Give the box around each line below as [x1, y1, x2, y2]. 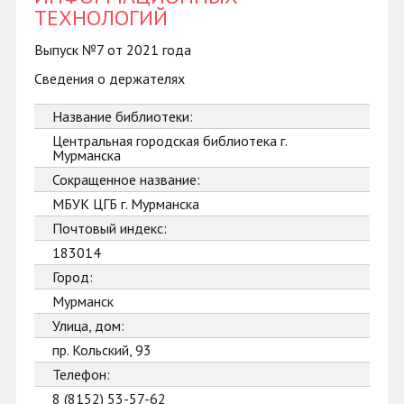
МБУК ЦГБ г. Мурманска [52, 195, 199, 213]
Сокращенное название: [52, 170, 200, 188]
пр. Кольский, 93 [52, 341, 151, 359]
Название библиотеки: [52, 107, 193, 125]
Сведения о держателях [34, 69, 185, 87]
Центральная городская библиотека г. [52, 132, 288, 150]
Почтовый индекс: [52, 219, 167, 237]
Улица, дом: [52, 317, 124, 335]
